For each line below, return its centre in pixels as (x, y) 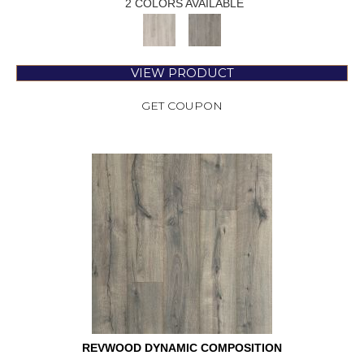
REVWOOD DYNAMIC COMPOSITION (182, 348)
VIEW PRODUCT (182, 73)
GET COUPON (182, 106)
